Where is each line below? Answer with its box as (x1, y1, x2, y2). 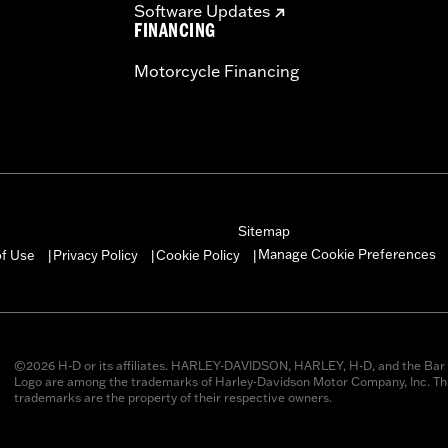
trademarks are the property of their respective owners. (13, 390, 332, 406)
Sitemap (237, 223, 290, 240)
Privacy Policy (53, 247, 138, 264)
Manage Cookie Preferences (258, 246, 436, 263)
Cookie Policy (156, 247, 240, 264)
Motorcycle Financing (134, 61, 299, 82)
